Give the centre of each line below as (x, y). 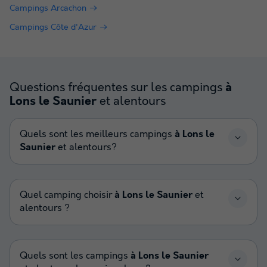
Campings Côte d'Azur (53, 28)
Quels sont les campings (75, 256)
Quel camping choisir (67, 195)
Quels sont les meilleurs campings (97, 135)
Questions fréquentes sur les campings (117, 88)
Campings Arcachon (48, 9)
